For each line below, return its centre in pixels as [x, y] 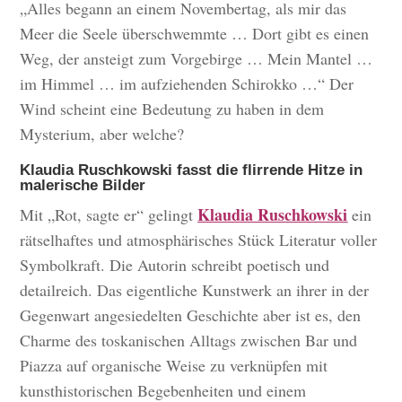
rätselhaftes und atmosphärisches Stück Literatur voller [199, 240]
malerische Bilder [83, 186]
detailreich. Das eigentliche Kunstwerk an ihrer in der [195, 290]
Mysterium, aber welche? [102, 134]
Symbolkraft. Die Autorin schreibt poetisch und [175, 265]
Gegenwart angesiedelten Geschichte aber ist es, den [191, 315]
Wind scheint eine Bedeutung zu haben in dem [172, 109]
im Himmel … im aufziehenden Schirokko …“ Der [187, 84]
